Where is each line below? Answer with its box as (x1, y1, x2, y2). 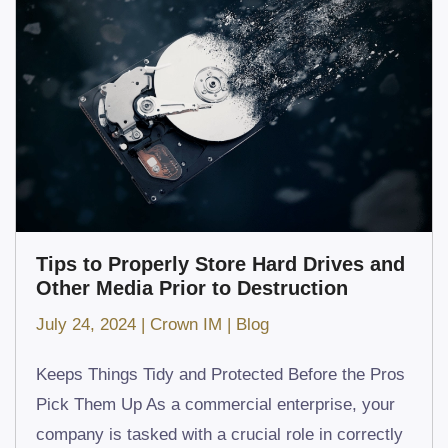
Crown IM (150, 315, 222, 335)
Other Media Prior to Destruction (36, 277, 348, 300)
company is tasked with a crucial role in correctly (36, 425, 403, 445)
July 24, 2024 (36, 315, 136, 335)
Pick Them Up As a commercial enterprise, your (36, 395, 395, 415)
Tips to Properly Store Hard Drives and (36, 253, 405, 276)
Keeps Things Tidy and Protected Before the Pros (36, 365, 405, 385)
